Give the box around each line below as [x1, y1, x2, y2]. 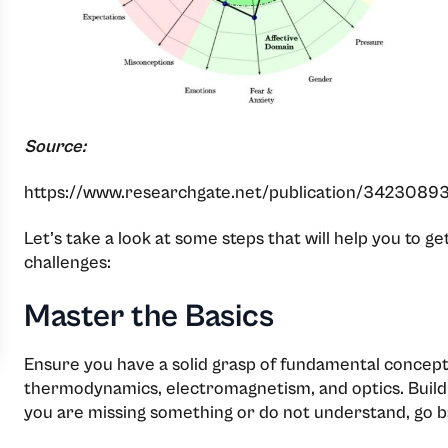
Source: [24, 135, 86, 157]
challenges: [24, 251, 111, 273]
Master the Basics [24, 297, 274, 335]
